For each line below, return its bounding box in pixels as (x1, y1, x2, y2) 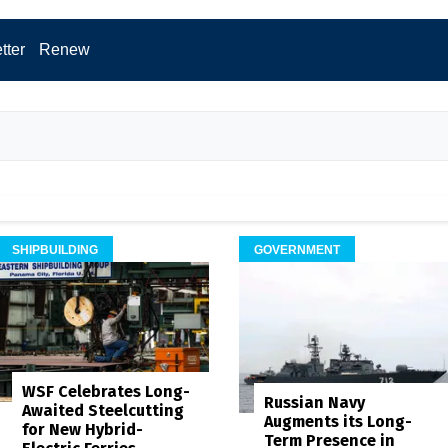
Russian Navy (264, 393, 365, 413)
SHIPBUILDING (11, 242, 98, 257)
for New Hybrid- (21, 419, 143, 439)
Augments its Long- (264, 412, 412, 432)
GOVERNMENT (254, 242, 340, 257)
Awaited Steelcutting (21, 400, 184, 420)
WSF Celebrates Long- (21, 381, 190, 401)
